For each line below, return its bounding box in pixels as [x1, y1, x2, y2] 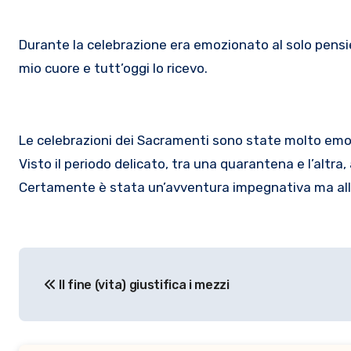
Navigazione [18, 250, 168, 275]
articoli [18, 282, 100, 307]
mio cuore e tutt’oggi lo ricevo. [19, 60, 208, 76]
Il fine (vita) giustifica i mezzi [56, 277, 230, 292]
